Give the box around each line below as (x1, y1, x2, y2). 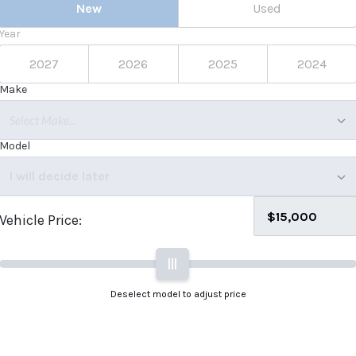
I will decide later (10, 168, 110, 184)
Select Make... (10, 112, 76, 127)
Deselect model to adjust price (110, 288, 246, 300)
